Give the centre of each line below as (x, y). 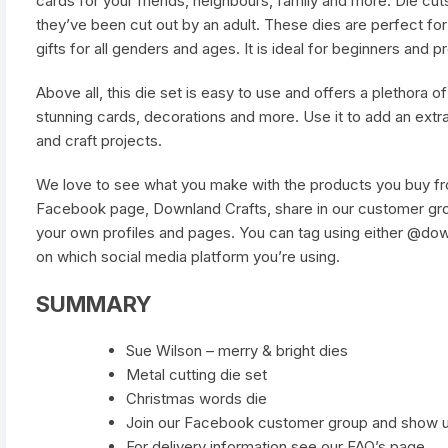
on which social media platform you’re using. (188, 257)
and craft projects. (99, 141)
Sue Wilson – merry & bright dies (237, 351)
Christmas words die (196, 399)
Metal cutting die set (196, 375)
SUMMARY (94, 304)
